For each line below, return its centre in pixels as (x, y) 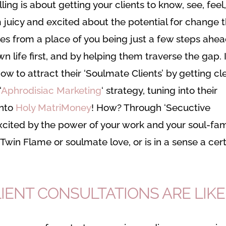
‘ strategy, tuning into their (160, 90)
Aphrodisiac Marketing (51, 90)
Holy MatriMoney (54, 107)
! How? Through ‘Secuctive (151, 107)
